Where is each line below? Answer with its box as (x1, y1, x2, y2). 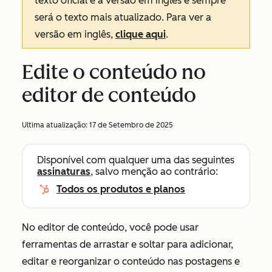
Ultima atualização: (22, 121, 89, 129)
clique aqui (115, 29, 166, 40)
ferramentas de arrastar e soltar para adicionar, (22, 239, 233, 250)
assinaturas (37, 166, 90, 177)
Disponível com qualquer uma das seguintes (37, 154, 234, 166)
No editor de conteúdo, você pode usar (22, 222, 199, 233)
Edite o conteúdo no (22, 61, 206, 84)
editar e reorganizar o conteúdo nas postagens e (22, 256, 240, 267)
